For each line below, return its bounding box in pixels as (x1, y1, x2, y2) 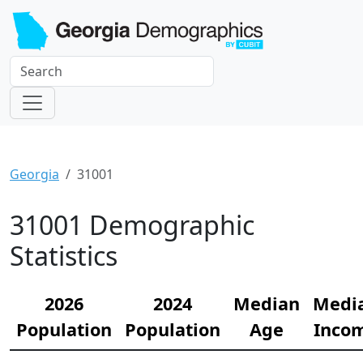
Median (233, 292, 300, 316)
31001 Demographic (10, 207, 254, 243)
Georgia (10, 165, 59, 184)
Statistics (10, 238, 117, 274)
